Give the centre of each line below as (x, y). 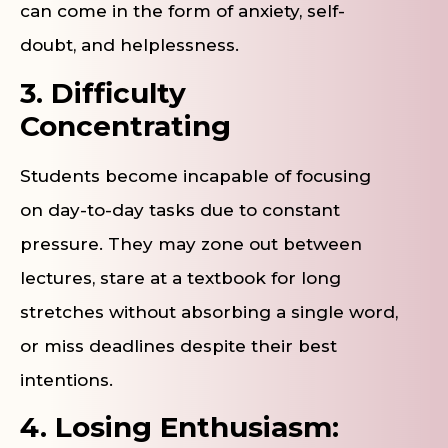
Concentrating (125, 125)
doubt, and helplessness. (129, 45)
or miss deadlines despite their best (178, 345)
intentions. (66, 379)
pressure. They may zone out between (191, 243)
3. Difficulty (103, 92)
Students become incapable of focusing (195, 175)
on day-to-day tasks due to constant (180, 209)
